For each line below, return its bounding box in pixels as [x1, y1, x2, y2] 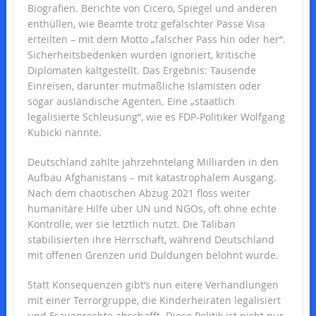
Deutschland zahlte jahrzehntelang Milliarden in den [27, 154, 279, 169]
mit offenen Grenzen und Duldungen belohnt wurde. [27, 248, 279, 262]
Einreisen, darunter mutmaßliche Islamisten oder [27, 78, 261, 92]
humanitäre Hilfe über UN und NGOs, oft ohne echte [27, 201, 276, 215]
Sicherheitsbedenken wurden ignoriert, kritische [27, 47, 256, 61]
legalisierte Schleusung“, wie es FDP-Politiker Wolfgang [27, 109, 285, 123]
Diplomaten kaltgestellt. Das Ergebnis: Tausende [27, 63, 256, 77]
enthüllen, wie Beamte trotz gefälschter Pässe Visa [27, 16, 265, 30]
